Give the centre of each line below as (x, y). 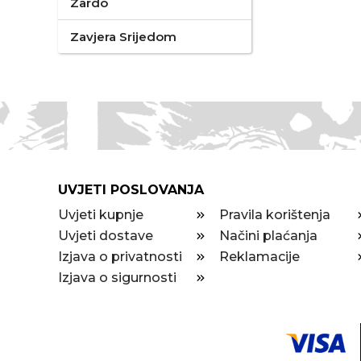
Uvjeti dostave (106, 236)
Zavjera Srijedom (123, 37)
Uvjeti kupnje (101, 215)
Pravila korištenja (275, 215)
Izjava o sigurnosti (117, 278)
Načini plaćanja (268, 236)
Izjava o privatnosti (120, 257)
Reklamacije (259, 257)
